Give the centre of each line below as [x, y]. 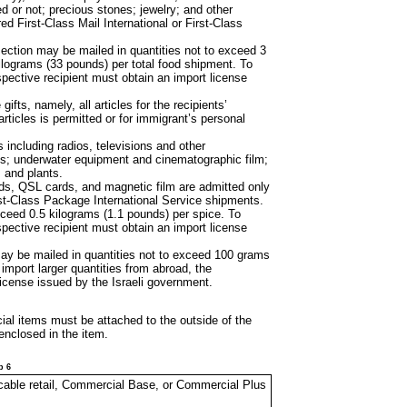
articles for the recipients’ [161, 105]
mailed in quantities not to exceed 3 [173, 51]
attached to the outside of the [174, 321]
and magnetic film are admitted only [176, 187]
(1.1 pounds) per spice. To [172, 214]
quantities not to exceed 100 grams [177, 255]
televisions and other [151, 146]
